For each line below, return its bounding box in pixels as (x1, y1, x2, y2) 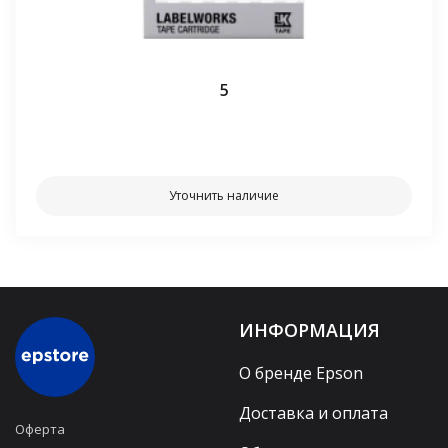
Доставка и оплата (239, 401, 388, 424)
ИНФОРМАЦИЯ (239, 317, 380, 342)
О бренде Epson (239, 361, 363, 384)
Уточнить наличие (169, 186, 279, 204)
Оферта (15, 419, 65, 438)
